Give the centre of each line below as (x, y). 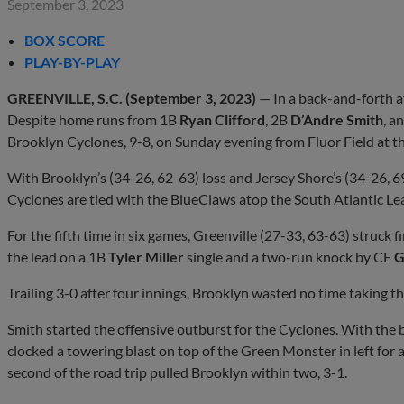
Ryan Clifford (222, 119)
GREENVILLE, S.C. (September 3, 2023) (132, 97)
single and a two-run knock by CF (289, 256)
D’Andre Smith (337, 119)
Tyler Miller (146, 256)
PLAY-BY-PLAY (73, 61)
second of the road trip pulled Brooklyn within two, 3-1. (177, 372)
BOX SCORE (65, 40)
